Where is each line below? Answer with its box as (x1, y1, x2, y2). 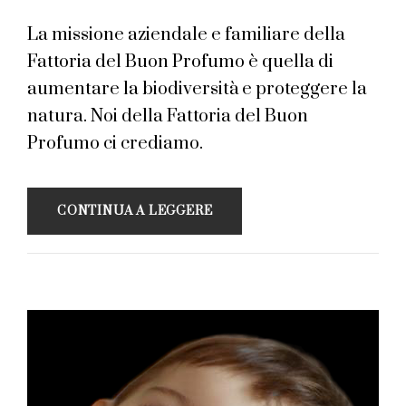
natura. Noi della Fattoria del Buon (27, 104, 308, 128)
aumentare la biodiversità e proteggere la (27, 77, 367, 101)
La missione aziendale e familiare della (27, 23, 345, 46)
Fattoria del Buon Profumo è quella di (27, 50, 333, 73)
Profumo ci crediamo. (27, 131, 203, 155)
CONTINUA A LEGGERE (57, 202, 213, 219)
